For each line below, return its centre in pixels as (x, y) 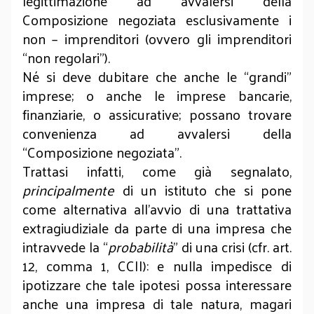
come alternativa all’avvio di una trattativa (157, 209)
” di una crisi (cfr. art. (232, 247)
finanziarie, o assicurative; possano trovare (157, 114)
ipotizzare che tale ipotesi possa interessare (157, 285)
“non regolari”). (66, 57)
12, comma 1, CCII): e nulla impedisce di (157, 266)
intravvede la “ (65, 247)
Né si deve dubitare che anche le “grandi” (157, 76)
